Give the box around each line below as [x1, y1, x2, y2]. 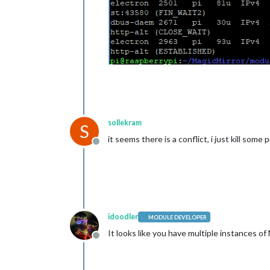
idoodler [108, 212, 138, 221]
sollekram [108, 118, 142, 127]
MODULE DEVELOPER [148, 213, 207, 221]
